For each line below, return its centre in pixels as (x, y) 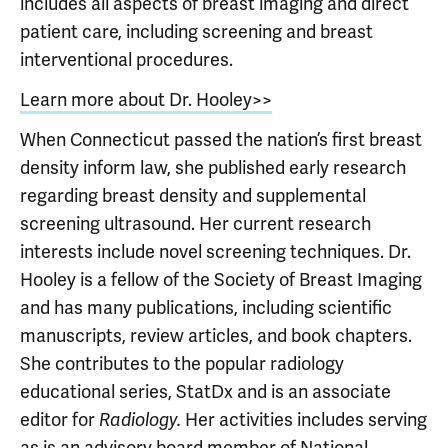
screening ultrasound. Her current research (195, 223)
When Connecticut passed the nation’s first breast (221, 139)
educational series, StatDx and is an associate (205, 391)
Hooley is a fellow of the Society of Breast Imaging (221, 279)
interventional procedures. (126, 59)
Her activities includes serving (306, 419)
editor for (59, 419)
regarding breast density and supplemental (193, 195)
